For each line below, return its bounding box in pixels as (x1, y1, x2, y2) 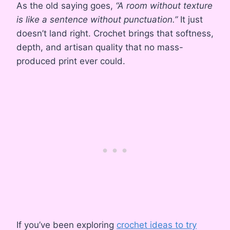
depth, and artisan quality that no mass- (16, 42, 183, 52)
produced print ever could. (16, 55, 125, 66)
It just (178, 14, 203, 25)
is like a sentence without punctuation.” (16, 14, 178, 25)
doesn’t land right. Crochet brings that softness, (16, 28, 214, 39)
